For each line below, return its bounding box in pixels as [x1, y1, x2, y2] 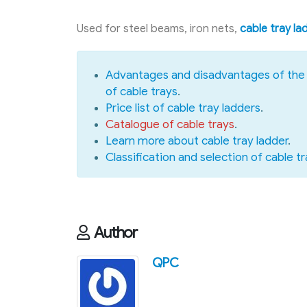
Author [93, 223, 138, 243]
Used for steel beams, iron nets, [77, 22, 240, 36]
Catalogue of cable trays [106, 117, 234, 132]
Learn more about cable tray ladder [106, 134, 288, 149]
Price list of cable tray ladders [106, 101, 260, 116]
